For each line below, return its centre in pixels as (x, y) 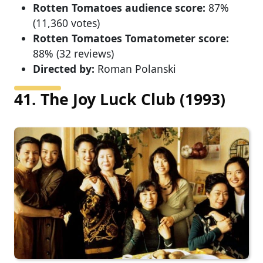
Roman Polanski (135, 68)
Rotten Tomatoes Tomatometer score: (131, 38)
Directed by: (64, 68)
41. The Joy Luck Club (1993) (120, 99)
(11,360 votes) (66, 23)
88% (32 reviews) (73, 53)
